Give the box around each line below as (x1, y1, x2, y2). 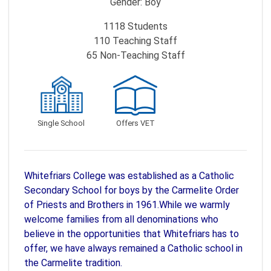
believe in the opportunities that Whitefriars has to (24, 227, 239, 240)
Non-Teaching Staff (97, 50, 185, 61)
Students (125, 21, 168, 32)
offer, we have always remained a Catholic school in (24, 242, 243, 254)
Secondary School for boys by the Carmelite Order (24, 184, 239, 196)
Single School (38, 118, 85, 128)
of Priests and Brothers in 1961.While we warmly (24, 198, 230, 211)
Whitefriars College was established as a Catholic (24, 169, 234, 181)
